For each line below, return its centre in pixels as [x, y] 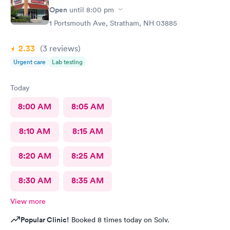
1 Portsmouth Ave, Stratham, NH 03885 [113, 23]
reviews [63, 48]
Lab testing [67, 62]
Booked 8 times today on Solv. [119, 219]
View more [28, 201]
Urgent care [30, 62]
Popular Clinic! [45, 219]
